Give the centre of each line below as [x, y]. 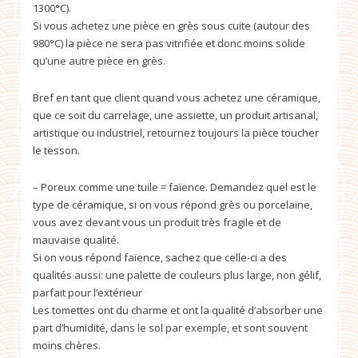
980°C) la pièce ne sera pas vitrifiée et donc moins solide [169, 43]
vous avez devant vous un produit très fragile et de [157, 222]
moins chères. [67, 345]
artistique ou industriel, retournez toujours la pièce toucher [176, 132]
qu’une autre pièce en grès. [99, 60]
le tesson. [56, 150]
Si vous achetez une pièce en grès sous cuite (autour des [171, 25]
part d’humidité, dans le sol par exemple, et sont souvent [170, 327]
